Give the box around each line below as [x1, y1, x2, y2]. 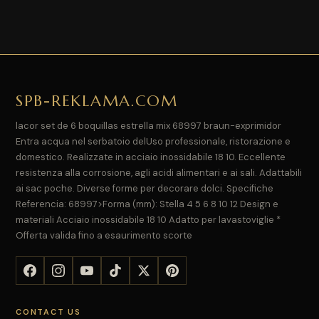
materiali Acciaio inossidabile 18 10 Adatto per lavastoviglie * [16, 213, 281, 226]
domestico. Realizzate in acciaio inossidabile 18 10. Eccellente [16, 150, 286, 163]
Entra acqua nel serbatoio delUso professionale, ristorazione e [16, 135, 291, 147]
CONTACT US [16, 306, 81, 317]
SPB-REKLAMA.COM [16, 90, 178, 110]
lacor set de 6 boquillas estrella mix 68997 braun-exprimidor [16, 119, 281, 132]
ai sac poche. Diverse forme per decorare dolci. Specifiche [16, 182, 273, 194]
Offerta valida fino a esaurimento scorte [16, 229, 192, 241]
